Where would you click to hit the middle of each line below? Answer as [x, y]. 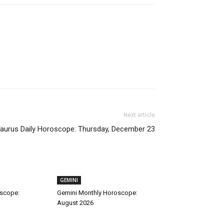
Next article [139, 115]
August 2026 [75, 203]
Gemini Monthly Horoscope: [97, 193]
